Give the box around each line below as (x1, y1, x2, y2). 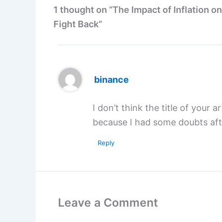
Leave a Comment (58, 196, 158, 210)
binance (94, 74, 129, 85)
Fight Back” (54, 19, 102, 30)
